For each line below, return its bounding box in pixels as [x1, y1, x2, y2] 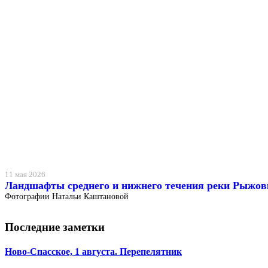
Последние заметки [5, 221, 105, 234]
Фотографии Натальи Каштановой [5, 192, 129, 202]
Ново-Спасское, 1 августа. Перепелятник [5, 246, 182, 257]
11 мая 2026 [5, 170, 45, 179]
